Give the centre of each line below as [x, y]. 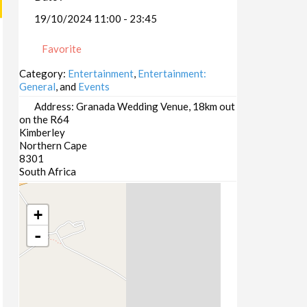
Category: [43, 74]
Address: [55, 107]
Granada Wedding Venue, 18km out [155, 107]
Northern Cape [53, 146]
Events [94, 87]
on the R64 [44, 120]
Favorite [60, 49]
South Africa [47, 172]
